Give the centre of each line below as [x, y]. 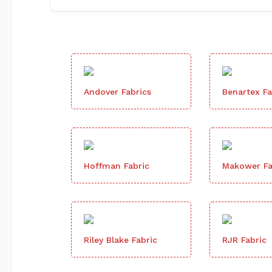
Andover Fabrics [117, 91]
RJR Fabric [244, 240]
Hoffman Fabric [117, 165]
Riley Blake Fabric [121, 240]
